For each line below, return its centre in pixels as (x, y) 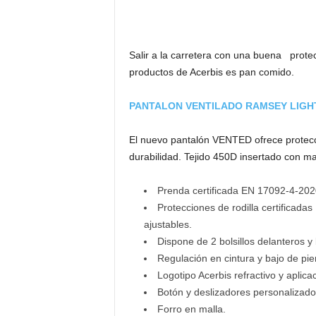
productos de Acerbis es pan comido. (211, 72)
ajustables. (168, 224)
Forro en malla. (191, 309)
